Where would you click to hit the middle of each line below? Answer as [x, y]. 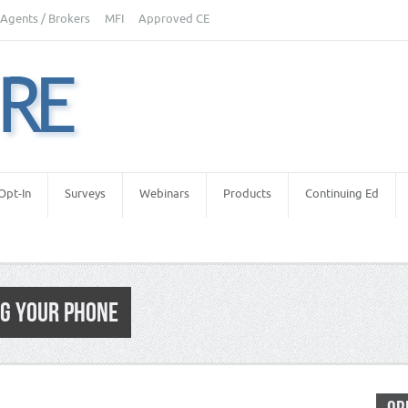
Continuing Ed [342, 194]
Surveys [85, 194]
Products [247, 194]
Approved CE [174, 19]
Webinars [164, 194]
